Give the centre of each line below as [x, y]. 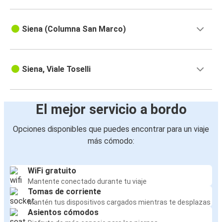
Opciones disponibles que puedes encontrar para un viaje [111, 129]
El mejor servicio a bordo [111, 110]
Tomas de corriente [64, 192]
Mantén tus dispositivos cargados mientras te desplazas [119, 202]
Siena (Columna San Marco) [74, 29]
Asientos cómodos [63, 213]
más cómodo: [111, 141]
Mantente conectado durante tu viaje [87, 182]
